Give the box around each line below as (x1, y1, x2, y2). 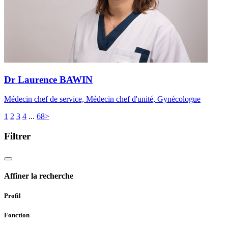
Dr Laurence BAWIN (4, 74, 93, 85)
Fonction (4, 211, 30, 219)
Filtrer (4, 130, 31, 141)
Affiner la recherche (4, 171, 73, 180)
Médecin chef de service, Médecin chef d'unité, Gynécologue (4, 95, 201, 104)
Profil (4, 192, 21, 200)
